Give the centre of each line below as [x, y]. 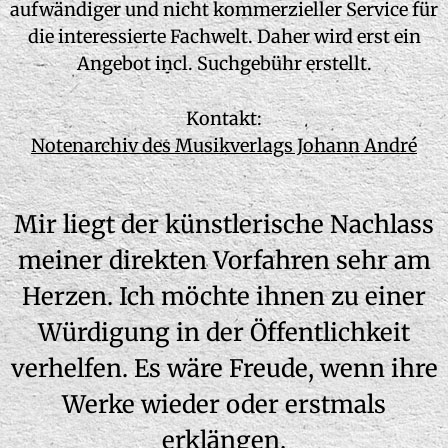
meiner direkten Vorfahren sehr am [224, 260]
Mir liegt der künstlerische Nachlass [224, 224]
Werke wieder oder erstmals [224, 404]
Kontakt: [224, 118]
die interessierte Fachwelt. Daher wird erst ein [224, 36]
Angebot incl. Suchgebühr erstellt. [224, 63]
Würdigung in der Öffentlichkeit [224, 332]
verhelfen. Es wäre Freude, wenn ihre [224, 368]
